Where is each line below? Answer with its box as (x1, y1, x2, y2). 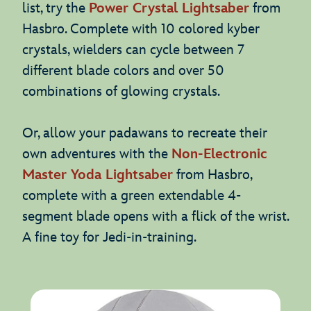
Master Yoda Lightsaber (22, 166, 173, 183)
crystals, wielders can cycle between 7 (22, 41, 244, 58)
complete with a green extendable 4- (22, 187, 241, 204)
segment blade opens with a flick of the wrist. (22, 208, 289, 225)
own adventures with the (22, 145, 171, 162)
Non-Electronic (171, 145, 267, 162)
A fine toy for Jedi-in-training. (22, 228, 210, 246)
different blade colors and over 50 (22, 62, 224, 79)
